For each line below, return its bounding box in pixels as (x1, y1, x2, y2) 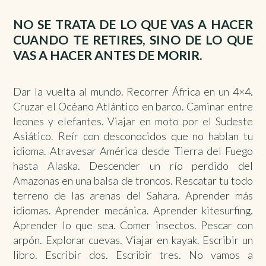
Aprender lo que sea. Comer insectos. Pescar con (13, 218, 253, 232)
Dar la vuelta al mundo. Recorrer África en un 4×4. (13, 85, 253, 99)
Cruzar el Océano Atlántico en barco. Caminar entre (13, 100, 253, 113)
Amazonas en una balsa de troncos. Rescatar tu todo (13, 174, 253, 188)
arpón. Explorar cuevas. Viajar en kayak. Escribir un (13, 233, 253, 247)
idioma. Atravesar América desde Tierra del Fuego (13, 144, 253, 158)
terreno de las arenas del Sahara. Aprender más (13, 189, 253, 202)
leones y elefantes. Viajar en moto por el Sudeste (13, 115, 253, 128)
